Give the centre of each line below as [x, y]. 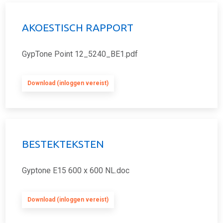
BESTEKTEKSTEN [63, 144]
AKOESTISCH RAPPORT [78, 28]
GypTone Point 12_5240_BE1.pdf [80, 54]
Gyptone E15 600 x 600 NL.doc [76, 171]
